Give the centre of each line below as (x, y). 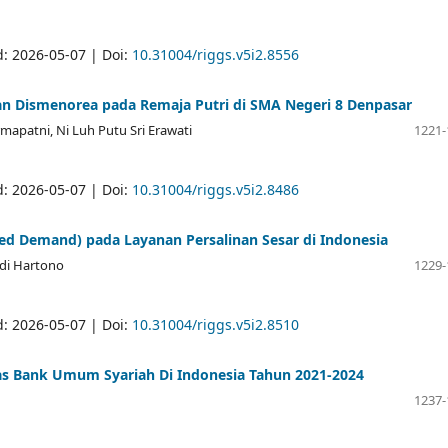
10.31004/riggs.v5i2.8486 (215, 189)
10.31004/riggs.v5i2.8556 (215, 54)
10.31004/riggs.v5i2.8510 (215, 324)
